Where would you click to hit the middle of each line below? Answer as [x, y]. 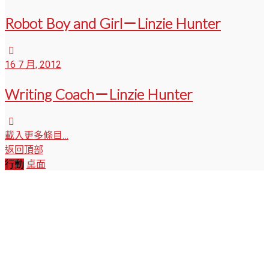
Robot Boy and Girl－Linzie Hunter [113, 23]
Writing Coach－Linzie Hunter [99, 94]
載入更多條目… [37, 136]
